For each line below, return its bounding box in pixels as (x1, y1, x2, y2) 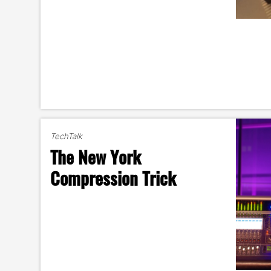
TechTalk (50, 131, 83, 141)
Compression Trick (50, 165, 177, 191)
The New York (50, 143, 142, 169)
